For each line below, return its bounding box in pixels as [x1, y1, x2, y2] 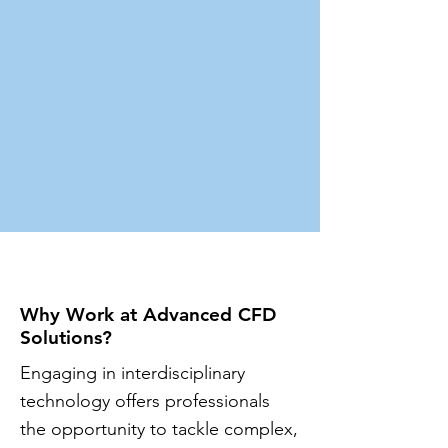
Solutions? [20, 326, 112, 349]
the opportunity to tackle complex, [20, 418, 298, 440]
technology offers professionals [20, 390, 270, 412]
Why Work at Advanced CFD [20, 303, 276, 326]
